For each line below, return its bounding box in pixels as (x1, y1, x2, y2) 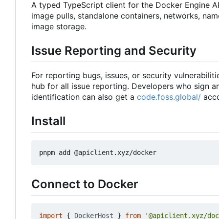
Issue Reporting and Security (31, 43, 197, 58)
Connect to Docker (31, 177, 138, 192)
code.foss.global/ (137, 91, 201, 102)
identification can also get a (31, 91, 137, 102)
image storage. (31, 21, 87, 31)
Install (31, 113, 66, 128)
